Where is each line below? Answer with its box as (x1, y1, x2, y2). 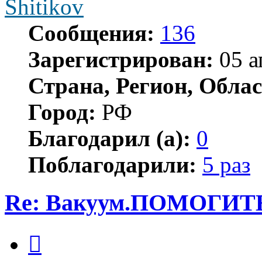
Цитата (41, 226, 70, 237)
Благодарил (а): (28, 126, 191, 151)
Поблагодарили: (28, 152, 196, 178)
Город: (28, 99, 96, 125)
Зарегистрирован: (28, 47, 213, 73)
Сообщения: (28, 20, 154, 46)
